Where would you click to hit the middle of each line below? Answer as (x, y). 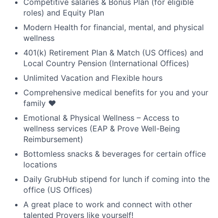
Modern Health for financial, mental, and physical (114, 27)
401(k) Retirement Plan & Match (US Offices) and (113, 53)
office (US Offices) (58, 190)
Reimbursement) (53, 139)
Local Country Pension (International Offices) (106, 64)
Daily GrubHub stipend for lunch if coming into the (117, 179)
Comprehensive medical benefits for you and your (116, 93)
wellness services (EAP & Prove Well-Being (102, 129)
